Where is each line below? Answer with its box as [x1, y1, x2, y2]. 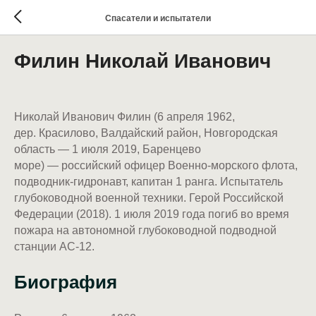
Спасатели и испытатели [105, 13, 211, 23]
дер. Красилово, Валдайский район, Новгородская [14, 127, 278, 139]
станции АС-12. [14, 241, 95, 253]
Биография [14, 272, 117, 293]
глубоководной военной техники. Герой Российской [14, 192, 284, 204]
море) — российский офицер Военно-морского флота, [14, 159, 298, 171]
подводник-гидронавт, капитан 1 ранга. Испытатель [14, 176, 283, 188]
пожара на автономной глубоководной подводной [14, 224, 276, 236]
